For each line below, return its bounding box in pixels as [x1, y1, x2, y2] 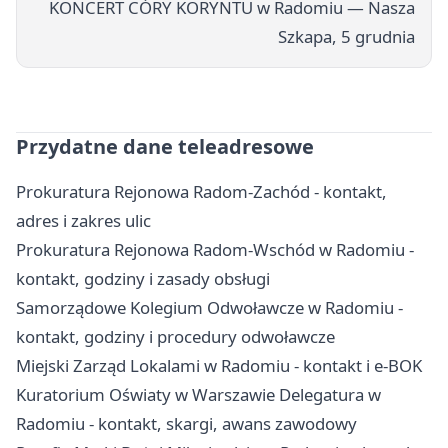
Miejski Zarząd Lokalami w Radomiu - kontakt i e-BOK [16, 353, 422, 377]
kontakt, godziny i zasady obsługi [16, 266, 270, 290]
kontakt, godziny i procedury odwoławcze [16, 324, 335, 348]
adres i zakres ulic [16, 208, 151, 232]
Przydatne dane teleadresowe [16, 132, 314, 160]
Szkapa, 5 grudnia [278, 24, 415, 48]
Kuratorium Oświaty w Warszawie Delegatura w [16, 382, 381, 406]
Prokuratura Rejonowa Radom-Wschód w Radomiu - [16, 237, 414, 261]
